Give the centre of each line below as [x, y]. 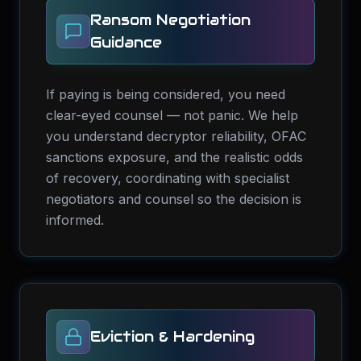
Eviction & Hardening [172, 336]
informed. [75, 220]
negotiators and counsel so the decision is [174, 199]
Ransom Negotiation [170, 20]
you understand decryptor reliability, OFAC [176, 136]
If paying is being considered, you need [166, 94]
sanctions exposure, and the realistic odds [174, 157]
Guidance [126, 42]
